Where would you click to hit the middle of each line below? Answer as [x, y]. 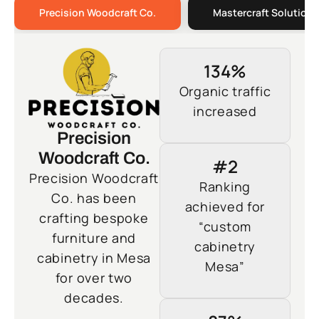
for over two [94, 278]
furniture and [94, 238]
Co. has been [94, 198]
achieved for [225, 206]
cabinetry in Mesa [94, 258]
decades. [94, 298]
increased [225, 111]
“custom [225, 226]
